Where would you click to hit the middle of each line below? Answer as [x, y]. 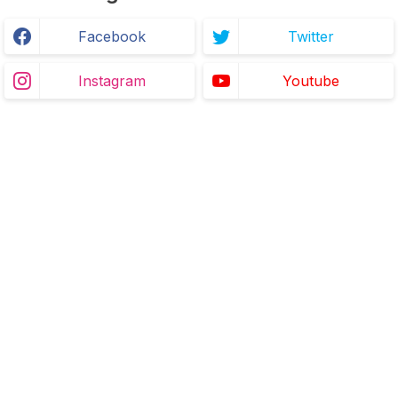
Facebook [112, 37]
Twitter [311, 37]
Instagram [112, 81]
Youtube [311, 81]
